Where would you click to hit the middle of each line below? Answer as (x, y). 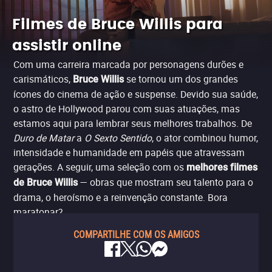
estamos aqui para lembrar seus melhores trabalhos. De (133, 123)
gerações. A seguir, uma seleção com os (100, 167)
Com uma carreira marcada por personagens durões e (128, 64)
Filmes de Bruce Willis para (117, 25)
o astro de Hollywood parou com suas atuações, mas (127, 109)
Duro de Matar (44, 138)
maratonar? (38, 212)
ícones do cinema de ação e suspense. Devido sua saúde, (136, 94)
